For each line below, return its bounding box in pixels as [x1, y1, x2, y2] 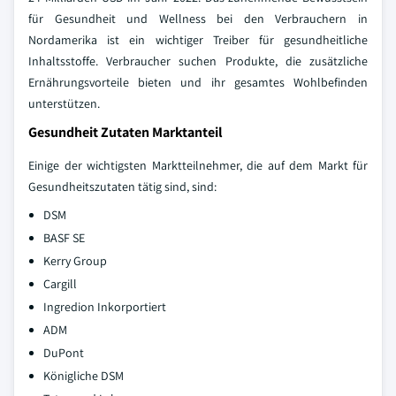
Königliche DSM [43, 368, 124, 384]
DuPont [43, 345, 84, 361]
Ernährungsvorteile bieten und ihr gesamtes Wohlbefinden [28, 74, 368, 90]
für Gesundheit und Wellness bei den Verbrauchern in [28, 11, 368, 27]
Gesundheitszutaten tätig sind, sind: [28, 179, 217, 194]
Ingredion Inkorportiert [43, 299, 166, 315]
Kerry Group [43, 253, 107, 269]
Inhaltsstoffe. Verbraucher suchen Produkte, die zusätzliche [28, 53, 368, 69]
